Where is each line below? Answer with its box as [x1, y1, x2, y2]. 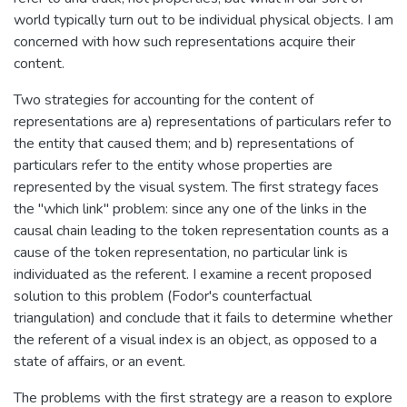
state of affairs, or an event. [14, 351, 185, 372]
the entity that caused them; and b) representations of [14, 133, 353, 154]
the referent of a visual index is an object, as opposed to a [14, 329, 377, 350]
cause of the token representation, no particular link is [14, 242, 348, 263]
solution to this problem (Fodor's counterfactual [14, 285, 312, 306]
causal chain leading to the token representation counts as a [14, 220, 389, 241]
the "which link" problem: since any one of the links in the [14, 198, 367, 219]
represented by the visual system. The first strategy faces [14, 176, 379, 197]
